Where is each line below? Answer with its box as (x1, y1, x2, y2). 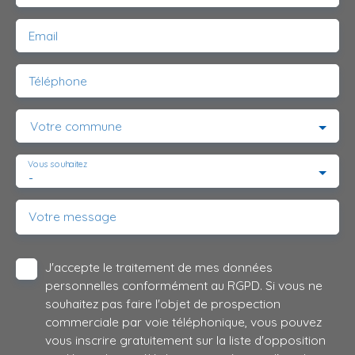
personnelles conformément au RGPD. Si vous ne (45, 277, 323, 294)
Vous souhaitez (28, 158, 88, 170)
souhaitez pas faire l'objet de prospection (45, 296, 281, 312)
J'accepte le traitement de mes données (45, 259, 273, 276)
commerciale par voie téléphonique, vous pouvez (45, 314, 322, 330)
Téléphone (29, 73, 87, 90)
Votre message (29, 208, 116, 225)
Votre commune (30, 118, 122, 135)
